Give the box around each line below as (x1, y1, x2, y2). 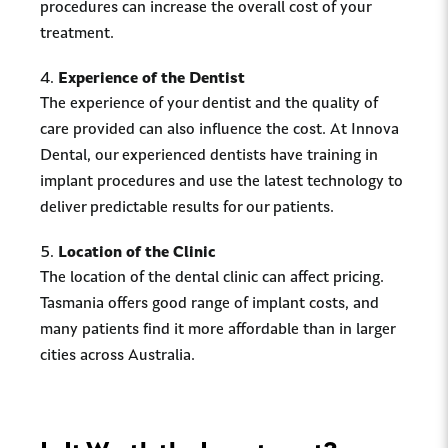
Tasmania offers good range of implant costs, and (40, 296, 379, 312)
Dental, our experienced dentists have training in (40, 148, 378, 164)
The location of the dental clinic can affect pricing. (40, 270, 384, 286)
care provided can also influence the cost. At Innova (40, 122, 399, 138)
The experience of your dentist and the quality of (40, 96, 378, 112)
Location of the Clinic (58, 245, 216, 261)
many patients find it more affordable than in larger (40, 322, 395, 338)
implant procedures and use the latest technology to (40, 174, 403, 190)
